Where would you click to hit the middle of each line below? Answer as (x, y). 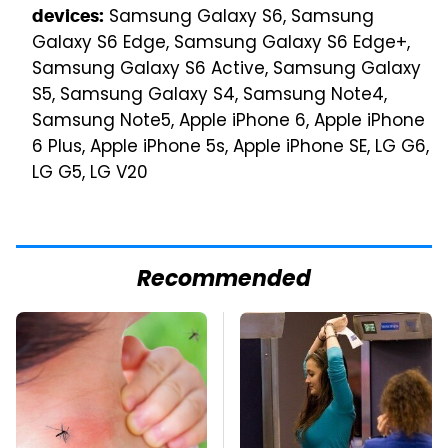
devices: (68, 16)
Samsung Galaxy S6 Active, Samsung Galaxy (226, 70)
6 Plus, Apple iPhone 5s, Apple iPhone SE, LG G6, (230, 148)
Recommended (224, 281)
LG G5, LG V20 (90, 174)
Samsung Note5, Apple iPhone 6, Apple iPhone (228, 122)
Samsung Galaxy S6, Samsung (239, 18)
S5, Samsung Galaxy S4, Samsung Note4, (209, 96)
